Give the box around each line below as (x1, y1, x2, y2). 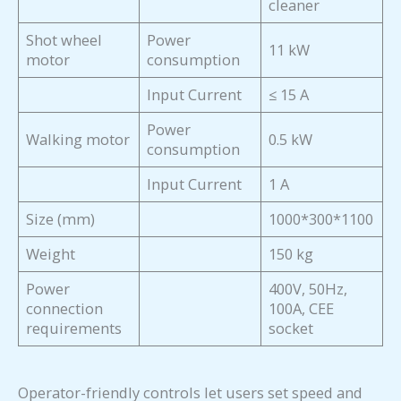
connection (26, 298, 104, 320)
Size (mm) (26, 209, 96, 230)
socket (269, 318, 314, 339)
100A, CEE (269, 298, 335, 320)
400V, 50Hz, (269, 278, 348, 300)
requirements (26, 318, 123, 339)
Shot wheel (26, 30, 103, 51)
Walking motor (26, 129, 131, 150)
